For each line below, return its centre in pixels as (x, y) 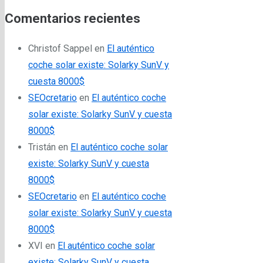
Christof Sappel (60, 48)
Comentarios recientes (73, 18)
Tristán (42, 147)
